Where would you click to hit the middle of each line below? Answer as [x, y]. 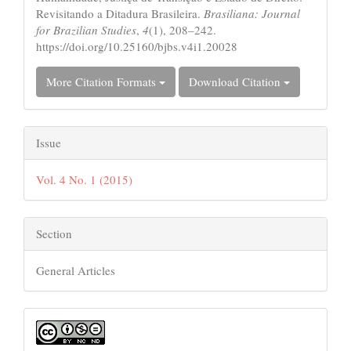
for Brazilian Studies [86, 29]
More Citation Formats [103, 81]
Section [54, 233]
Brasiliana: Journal [252, 13]
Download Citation [236, 81]
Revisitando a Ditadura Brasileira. [120, 13]
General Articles [76, 270]
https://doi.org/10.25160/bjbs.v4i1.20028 [137, 46]
